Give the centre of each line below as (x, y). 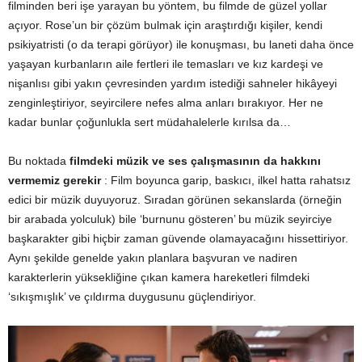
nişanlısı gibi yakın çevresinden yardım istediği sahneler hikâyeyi (173, 83)
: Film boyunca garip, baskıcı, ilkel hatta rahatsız (227, 180)
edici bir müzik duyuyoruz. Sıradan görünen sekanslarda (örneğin (175, 199)
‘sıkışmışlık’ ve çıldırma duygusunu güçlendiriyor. (132, 296)
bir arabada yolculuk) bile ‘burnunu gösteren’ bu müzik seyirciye (170, 219)
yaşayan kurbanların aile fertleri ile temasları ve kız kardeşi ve (166, 63)
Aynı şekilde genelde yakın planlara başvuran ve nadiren (153, 257)
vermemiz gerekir (56, 180)
